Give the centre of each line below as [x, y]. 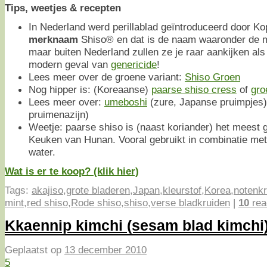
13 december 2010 [105, 250]
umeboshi [126, 102]
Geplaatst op [35, 250]
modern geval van [70, 64]
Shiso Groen [212, 77]
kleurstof [182, 190]
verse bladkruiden [190, 202]
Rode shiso [96, 202]
